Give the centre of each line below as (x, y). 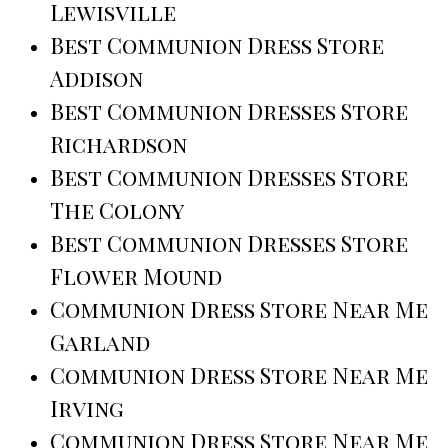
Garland (100, 342)
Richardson (118, 144)
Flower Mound (136, 276)
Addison (96, 78)
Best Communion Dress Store (217, 45)
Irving (87, 408)
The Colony (117, 210)
